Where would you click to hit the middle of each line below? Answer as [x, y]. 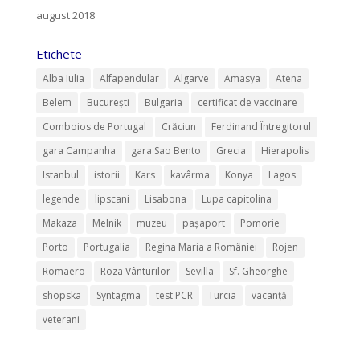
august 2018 [65, 15]
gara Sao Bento [166, 150]
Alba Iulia [63, 78]
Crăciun [178, 126]
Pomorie [260, 223]
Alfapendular [129, 78]
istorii [106, 174]
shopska [61, 295]
